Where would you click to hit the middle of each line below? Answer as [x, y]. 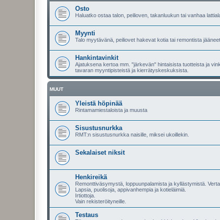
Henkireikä [91, 177]
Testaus [87, 215]
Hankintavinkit [97, 58]
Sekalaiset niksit [100, 152]
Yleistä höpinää [99, 103]
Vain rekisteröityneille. [101, 201]
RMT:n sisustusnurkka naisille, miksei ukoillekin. [132, 135]
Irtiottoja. [85, 195]
